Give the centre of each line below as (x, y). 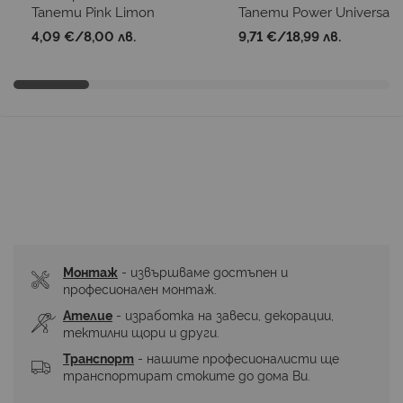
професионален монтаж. (140, 288)
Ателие (88, 314)
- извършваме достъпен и (203, 271)
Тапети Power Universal (316, 11)
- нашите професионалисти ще (237, 357)
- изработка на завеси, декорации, (223, 314)
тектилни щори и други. (141, 331)
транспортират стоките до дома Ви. (187, 374)
